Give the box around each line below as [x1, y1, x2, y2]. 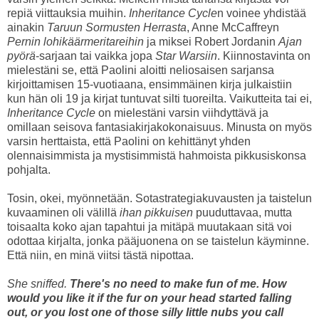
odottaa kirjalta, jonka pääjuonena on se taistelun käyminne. [7, 235, 309, 248]
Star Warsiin [155, 50, 217, 63]
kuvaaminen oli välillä [7, 206, 120, 219]
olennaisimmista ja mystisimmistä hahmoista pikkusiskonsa [7, 150, 306, 162]
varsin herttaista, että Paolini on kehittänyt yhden [7, 135, 251, 148]
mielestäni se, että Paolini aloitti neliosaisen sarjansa [7, 64, 274, 77]
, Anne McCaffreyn [187, 21, 279, 34]
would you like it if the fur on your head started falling [7, 292, 292, 305]
